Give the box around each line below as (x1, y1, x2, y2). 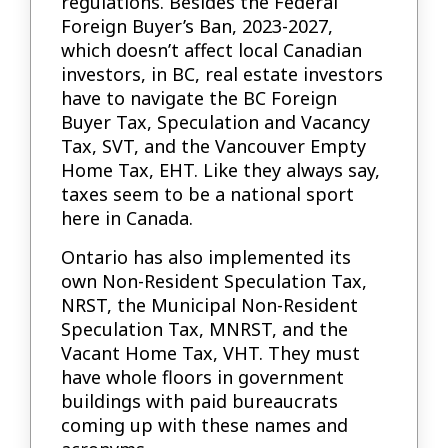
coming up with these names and (61, 412, 349, 437)
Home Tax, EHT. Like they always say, (61, 158, 381, 183)
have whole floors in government (61, 364, 345, 389)
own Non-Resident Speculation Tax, (61, 268, 368, 293)
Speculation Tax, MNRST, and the (61, 316, 349, 341)
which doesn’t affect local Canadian (61, 38, 363, 63)
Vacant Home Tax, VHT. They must (61, 340, 361, 365)
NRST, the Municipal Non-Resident (61, 292, 359, 317)
